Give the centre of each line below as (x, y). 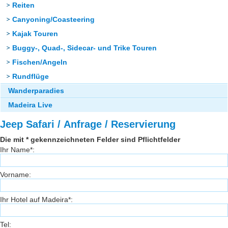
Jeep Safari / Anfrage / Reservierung (120, 124)
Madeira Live (30, 105)
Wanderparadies (36, 91)
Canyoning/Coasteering (53, 20)
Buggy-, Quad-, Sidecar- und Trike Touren (84, 48)
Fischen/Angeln (40, 62)
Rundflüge (31, 77)
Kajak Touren (35, 34)
